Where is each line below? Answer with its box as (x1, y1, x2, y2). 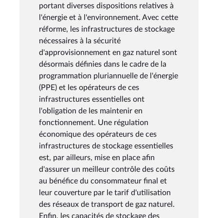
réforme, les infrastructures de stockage (39, 25, 175, 33)
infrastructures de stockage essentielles (39, 142, 173, 150)
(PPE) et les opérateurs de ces (39, 83, 139, 91)
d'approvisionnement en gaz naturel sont (39, 48, 177, 56)
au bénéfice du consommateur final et (39, 177, 167, 185)
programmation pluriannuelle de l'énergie (39, 72, 178, 80)
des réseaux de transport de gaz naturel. (39, 200, 175, 208)
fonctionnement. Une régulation (39, 118, 148, 127)
